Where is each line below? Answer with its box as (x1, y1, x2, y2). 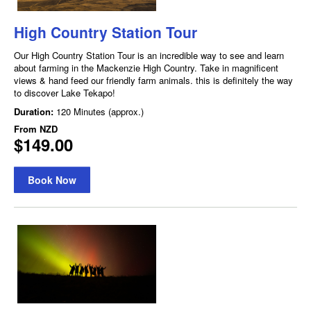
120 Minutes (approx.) (56, 105, 144, 119)
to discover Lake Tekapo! (14, 86, 115, 100)
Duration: (14, 105, 56, 119)
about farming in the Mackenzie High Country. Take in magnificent (14, 61, 278, 75)
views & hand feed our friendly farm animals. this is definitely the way (14, 74, 293, 87)
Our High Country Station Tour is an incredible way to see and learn (14, 49, 284, 62)
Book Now (28, 173, 76, 187)
